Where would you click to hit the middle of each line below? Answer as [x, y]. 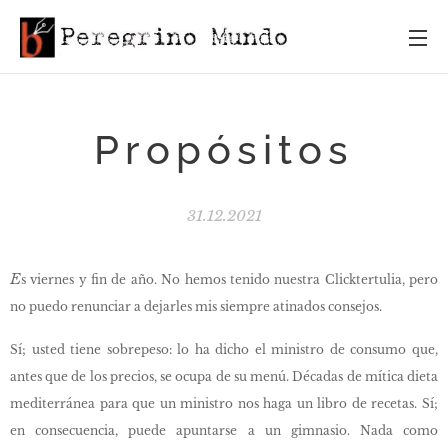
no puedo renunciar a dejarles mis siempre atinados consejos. [196, 306]
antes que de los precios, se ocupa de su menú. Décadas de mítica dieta [224, 376]
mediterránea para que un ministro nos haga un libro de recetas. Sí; [224, 403]
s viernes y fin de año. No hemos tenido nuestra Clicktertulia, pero [229, 279]
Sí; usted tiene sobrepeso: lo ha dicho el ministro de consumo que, [224, 349]
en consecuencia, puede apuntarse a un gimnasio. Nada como [224, 430]
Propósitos [224, 149]
